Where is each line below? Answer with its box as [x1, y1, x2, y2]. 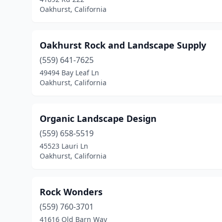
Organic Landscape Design [40, 112, 157, 124]
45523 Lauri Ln [40, 141, 88, 151]
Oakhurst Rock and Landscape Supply [40, 39, 206, 51]
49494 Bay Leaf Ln [40, 68, 99, 77]
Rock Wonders [40, 186, 103, 198]
